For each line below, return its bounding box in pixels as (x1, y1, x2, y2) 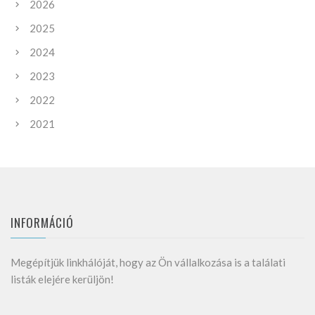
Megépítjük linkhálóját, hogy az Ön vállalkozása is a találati (11, 255, 285, 269)
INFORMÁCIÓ (11, 213, 75, 231)
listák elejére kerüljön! (11, 272, 114, 285)
